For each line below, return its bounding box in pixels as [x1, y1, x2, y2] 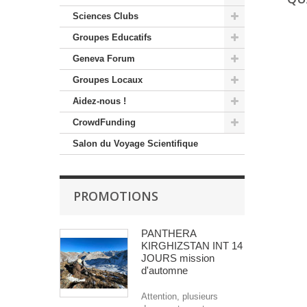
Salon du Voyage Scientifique [73, 138, 198, 149]
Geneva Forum [73, 53, 135, 64]
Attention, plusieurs [141, 291, 218, 302]
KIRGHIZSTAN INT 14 [141, 240, 243, 252]
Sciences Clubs [73, 11, 138, 22]
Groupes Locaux [73, 75, 143, 86]
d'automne [141, 265, 188, 277]
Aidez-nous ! [73, 96, 126, 107]
